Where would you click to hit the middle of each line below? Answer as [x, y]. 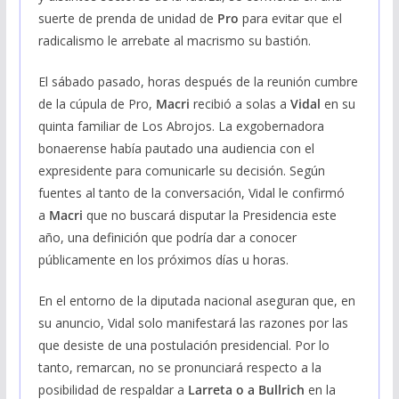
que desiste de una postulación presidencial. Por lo [183, 345]
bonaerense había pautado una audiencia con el [176, 148]
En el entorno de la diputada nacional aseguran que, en [196, 300]
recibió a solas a [241, 103]
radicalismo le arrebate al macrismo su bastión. [174, 40]
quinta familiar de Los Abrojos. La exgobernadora [181, 126]
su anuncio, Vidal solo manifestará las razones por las [193, 322]
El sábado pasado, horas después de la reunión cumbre [198, 81]
